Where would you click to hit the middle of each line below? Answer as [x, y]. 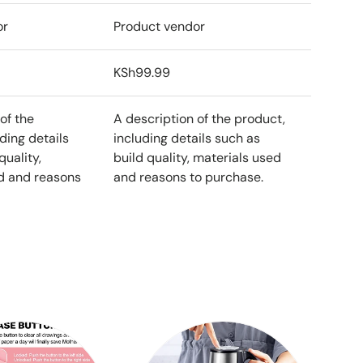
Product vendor [159, 26]
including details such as [187, 138]
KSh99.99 [142, 72]
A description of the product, [199, 118]
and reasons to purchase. [188, 177]
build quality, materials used [197, 157]
